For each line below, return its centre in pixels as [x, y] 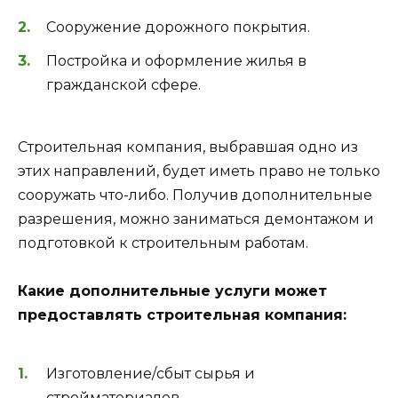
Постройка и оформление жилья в [176, 61]
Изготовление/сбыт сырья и [151, 373]
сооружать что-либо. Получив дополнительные [195, 195]
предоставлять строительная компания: [182, 315]
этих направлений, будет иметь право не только [199, 171]
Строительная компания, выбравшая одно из [188, 147]
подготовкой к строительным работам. [163, 243]
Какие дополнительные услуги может [172, 291]
